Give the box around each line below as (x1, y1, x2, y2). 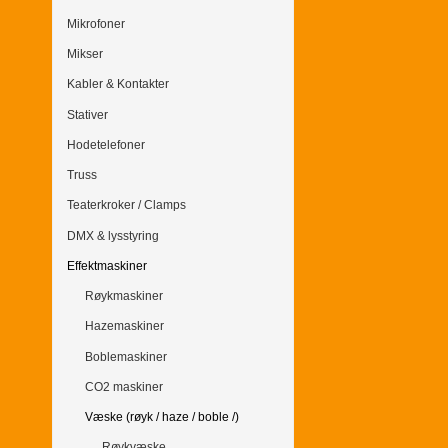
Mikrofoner (67, 16, 125, 31)
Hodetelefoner (67, 137, 145, 152)
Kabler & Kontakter (67, 77, 169, 92)
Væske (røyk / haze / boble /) (84, 410, 239, 425)
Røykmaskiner (84, 289, 163, 304)
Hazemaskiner (84, 319, 164, 334)
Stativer (67, 107, 108, 122)
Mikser (67, 47, 103, 62)
